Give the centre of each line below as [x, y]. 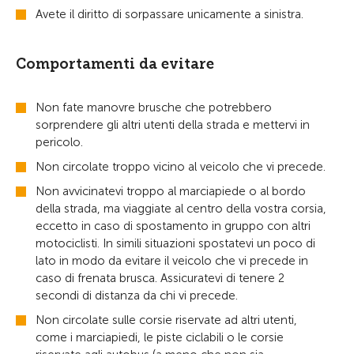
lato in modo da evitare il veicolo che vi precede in [172, 261]
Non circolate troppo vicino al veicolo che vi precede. [181, 167]
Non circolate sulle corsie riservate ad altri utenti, [166, 320]
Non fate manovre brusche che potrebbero [154, 107]
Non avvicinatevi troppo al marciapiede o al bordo [171, 191]
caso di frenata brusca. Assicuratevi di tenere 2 [160, 278]
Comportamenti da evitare [115, 64]
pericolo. [59, 142]
